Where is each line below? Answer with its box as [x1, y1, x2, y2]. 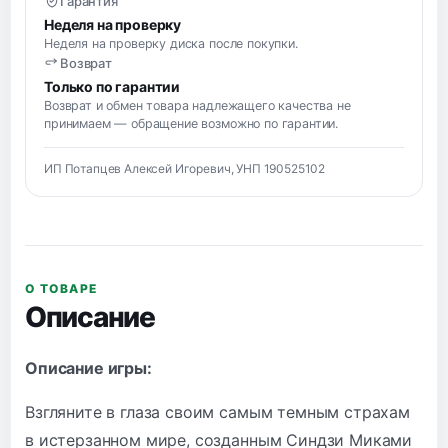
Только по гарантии [44, 77, 181, 95]
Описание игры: [25, 357, 152, 378]
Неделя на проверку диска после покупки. [44, 35, 298, 51]
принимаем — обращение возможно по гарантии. [44, 115, 339, 131]
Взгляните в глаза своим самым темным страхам [25, 401, 410, 422]
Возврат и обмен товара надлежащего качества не [44, 97, 351, 113]
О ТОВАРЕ [25, 280, 98, 296]
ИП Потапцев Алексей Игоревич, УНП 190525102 [44, 160, 326, 176]
